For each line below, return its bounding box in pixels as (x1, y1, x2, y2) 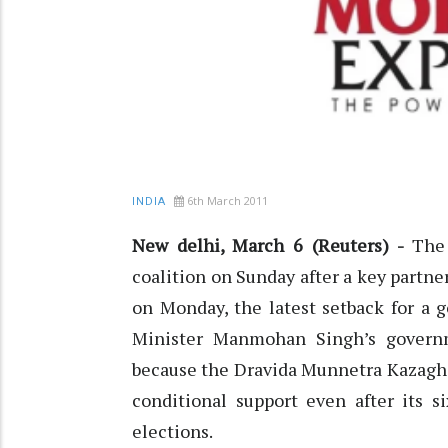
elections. (132, 419, 213, 444)
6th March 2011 (187, 193, 268, 209)
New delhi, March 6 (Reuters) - (132, 233, 404, 258)
